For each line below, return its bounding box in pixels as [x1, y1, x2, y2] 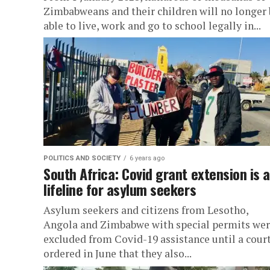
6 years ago [130, 154, 165, 162]
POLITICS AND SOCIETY [43, 154, 121, 162]
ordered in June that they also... [43, 246, 192, 260]
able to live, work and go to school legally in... [43, 19, 261, 33]
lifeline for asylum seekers [43, 178, 196, 200]
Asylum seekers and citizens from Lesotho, [43, 203, 248, 217]
